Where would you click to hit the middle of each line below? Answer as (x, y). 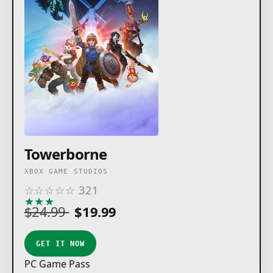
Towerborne (66, 154)
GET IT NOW (60, 243)
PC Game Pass (57, 264)
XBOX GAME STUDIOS (66, 172)
